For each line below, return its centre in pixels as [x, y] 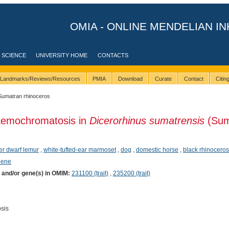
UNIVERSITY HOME [62, 55]
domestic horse [157, 150]
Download [130, 79]
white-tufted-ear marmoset [79, 150]
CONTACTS [113, 55]
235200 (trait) [131, 173]
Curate [163, 79]
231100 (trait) [90, 173]
